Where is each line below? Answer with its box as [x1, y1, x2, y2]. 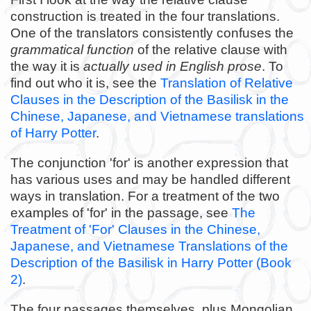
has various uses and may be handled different [10, 171, 290, 187]
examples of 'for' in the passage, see [10, 205, 232, 220]
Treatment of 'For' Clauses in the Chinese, [10, 221, 260, 237]
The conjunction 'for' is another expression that [10, 155, 288, 170]
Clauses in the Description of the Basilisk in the [10, 92, 289, 107]
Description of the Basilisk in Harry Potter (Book [10, 255, 292, 270]
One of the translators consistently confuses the [10, 25, 294, 40]
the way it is [10, 58, 83, 74]
